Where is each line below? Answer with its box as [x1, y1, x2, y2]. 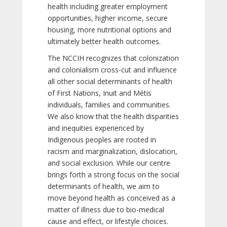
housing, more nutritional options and [48, 25, 171, 34]
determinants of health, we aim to [48, 181, 160, 191]
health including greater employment [48, 2, 168, 11]
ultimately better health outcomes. [48, 36, 161, 46]
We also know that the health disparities [48, 111, 179, 121]
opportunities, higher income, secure [48, 13, 168, 23]
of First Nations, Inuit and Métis [48, 88, 152, 98]
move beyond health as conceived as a [48, 193, 175, 203]
